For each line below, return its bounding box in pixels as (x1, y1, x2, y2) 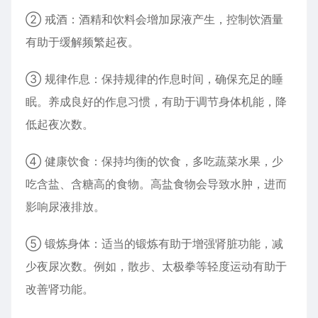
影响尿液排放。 (26, 199, 105, 214)
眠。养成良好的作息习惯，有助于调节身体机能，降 (26, 94, 287, 109)
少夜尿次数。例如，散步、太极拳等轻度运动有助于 (26, 259, 287, 273)
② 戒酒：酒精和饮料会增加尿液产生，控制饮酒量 (26, 12, 283, 26)
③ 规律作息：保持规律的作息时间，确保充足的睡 (26, 72, 283, 86)
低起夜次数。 (26, 117, 94, 131)
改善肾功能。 (26, 282, 94, 296)
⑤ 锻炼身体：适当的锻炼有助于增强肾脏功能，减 (26, 236, 283, 251)
